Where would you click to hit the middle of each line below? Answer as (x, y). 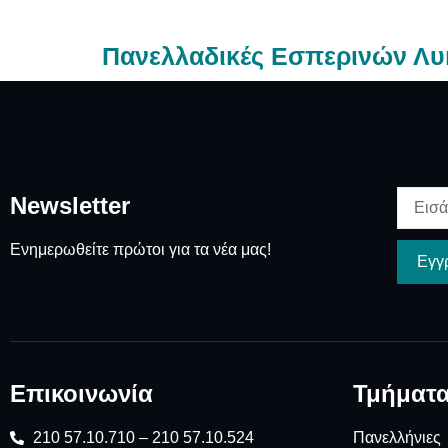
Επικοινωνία (81, 393)
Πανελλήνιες (396, 437)
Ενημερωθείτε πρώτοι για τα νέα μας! (140, 250)
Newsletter (70, 206)
